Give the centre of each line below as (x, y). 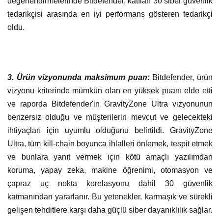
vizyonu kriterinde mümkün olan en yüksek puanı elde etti (110, 90)
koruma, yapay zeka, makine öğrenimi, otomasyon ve (110, 170)
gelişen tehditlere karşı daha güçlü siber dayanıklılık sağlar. (110, 210)
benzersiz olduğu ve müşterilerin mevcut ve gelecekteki (110, 117)
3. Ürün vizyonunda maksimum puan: (79, 77)
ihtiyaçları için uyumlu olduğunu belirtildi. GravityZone (110, 130)
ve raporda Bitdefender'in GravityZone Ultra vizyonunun (110, 104)
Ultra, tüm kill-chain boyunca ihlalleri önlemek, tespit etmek (110, 143)
